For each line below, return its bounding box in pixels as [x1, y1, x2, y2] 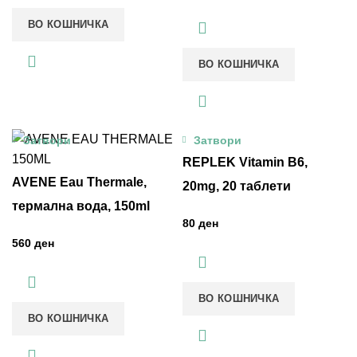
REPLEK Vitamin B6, [182, 155, 308, 170]
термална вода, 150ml [12, 199, 150, 214]
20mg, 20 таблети [182, 179, 291, 194]
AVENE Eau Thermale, [12, 175, 147, 190]
